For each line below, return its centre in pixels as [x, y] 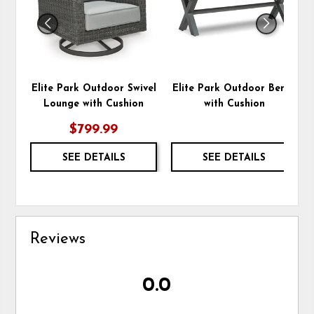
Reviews [58, 239]
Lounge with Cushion [94, 104]
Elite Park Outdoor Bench [234, 88]
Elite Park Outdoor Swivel [94, 88]
